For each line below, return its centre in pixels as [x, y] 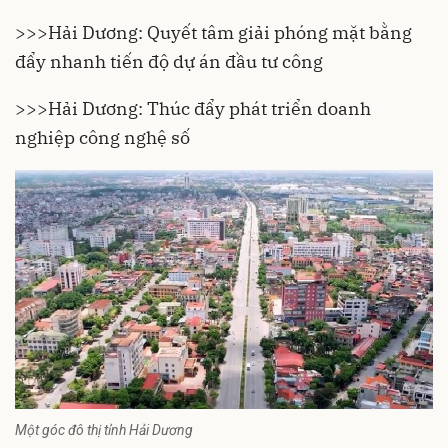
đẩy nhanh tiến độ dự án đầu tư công [169, 61]
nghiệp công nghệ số [102, 137]
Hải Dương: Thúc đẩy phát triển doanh [209, 108]
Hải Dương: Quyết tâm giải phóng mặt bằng [230, 32]
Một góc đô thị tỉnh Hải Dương [104, 430]
